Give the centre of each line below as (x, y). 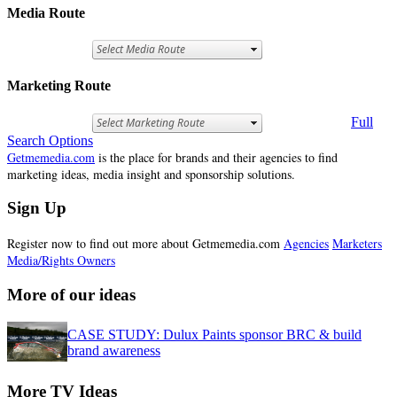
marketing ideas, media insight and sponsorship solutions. (151, 174)
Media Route (46, 12)
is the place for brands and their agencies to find (216, 157)
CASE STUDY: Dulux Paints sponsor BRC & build (214, 335)
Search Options (50, 140)
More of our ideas (71, 294)
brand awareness (114, 351)
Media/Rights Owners (61, 261)
